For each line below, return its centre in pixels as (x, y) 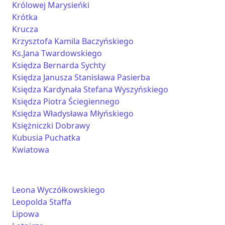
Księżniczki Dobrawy (51, 126)
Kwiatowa (31, 150)
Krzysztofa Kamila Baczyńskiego (73, 41)
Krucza (25, 29)
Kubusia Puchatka (46, 138)
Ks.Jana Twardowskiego (57, 53)
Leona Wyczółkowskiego (59, 190)
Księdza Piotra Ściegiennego (66, 101)
